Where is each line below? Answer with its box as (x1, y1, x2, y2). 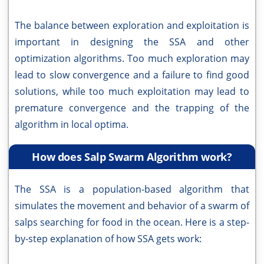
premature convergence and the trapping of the (15, 101, 249, 115)
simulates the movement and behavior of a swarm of (15, 199, 249, 213)
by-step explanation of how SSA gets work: (15, 232, 202, 246)
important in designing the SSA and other (15, 35, 249, 49)
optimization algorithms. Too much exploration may (15, 52, 249, 65)
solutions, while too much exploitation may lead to (15, 85, 249, 98)
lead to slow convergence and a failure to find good (15, 68, 249, 82)
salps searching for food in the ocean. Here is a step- (15, 216, 249, 229)
